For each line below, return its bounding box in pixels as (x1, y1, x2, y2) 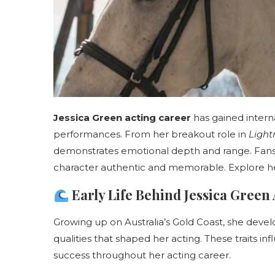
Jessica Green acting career (53, 112, 191, 124)
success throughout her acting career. (53, 249, 231, 261)
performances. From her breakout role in (53, 128, 249, 141)
